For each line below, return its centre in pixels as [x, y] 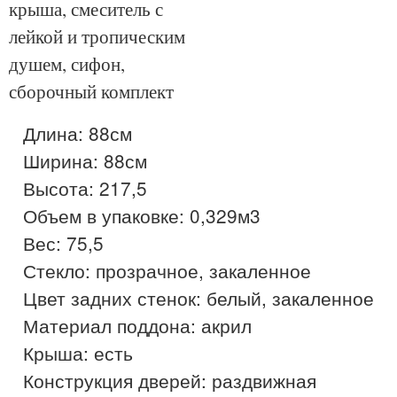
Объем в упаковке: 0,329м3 [142, 216]
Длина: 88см [78, 133]
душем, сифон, [67, 64]
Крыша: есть [78, 353]
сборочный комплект [91, 92]
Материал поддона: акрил [137, 326]
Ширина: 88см [85, 161]
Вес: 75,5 [63, 243]
